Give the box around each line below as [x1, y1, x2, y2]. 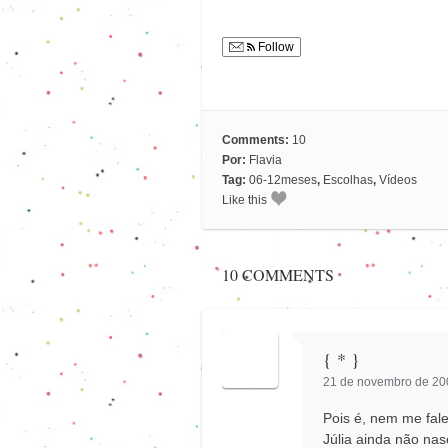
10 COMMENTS [221, 264, 334, 286]
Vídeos [379, 172, 417, 187]
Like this [222, 192, 267, 207]
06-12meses [249, 172, 317, 187]
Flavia [249, 152, 282, 167]
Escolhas [323, 172, 373, 187]
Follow [255, 40, 294, 55]
